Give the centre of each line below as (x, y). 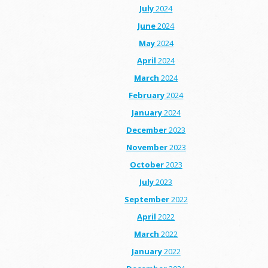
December (147, 130)
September (147, 199)
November (147, 147)
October (147, 164)
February (147, 95)
